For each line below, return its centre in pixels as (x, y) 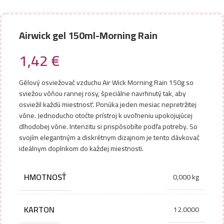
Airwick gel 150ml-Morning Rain (88, 35)
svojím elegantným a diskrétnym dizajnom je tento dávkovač (109, 137)
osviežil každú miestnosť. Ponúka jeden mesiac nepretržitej (108, 104)
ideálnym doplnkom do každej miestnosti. (81, 148)
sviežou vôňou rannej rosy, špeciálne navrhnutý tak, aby (102, 93)
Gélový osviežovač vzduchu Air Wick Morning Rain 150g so (106, 82)
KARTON (39, 209)
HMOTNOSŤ (45, 177)
